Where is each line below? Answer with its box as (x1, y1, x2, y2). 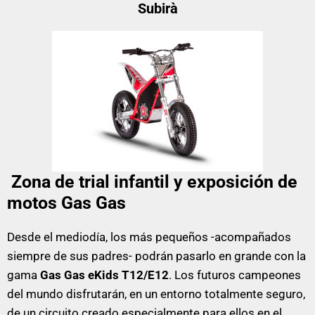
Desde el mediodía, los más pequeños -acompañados (7, 230, 291, 245)
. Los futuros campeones (169, 268, 301, 283)
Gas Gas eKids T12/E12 (40, 268, 169, 283)
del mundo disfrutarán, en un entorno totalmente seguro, (7, 287, 305, 302)
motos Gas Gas (7, 193, 126, 214)
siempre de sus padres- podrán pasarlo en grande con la (7, 249, 306, 264)
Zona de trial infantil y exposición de (11, 172, 297, 193)
